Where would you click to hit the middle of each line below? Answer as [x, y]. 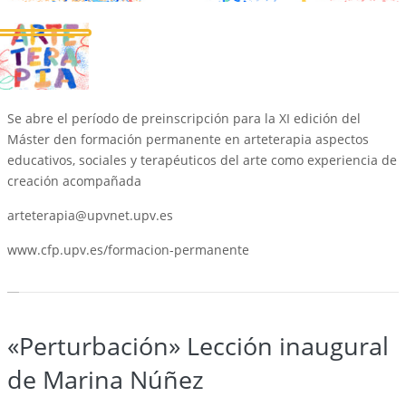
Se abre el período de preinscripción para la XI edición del [184, 118]
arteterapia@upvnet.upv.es [90, 215]
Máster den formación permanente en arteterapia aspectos [188, 139]
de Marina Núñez [106, 379]
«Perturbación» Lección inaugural [198, 345]
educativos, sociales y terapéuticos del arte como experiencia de [202, 159]
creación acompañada [74, 180]
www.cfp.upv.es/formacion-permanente [128, 249]
